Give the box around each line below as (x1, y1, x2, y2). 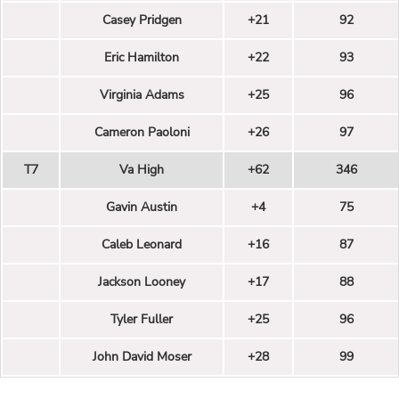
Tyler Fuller (110, 311, 173, 329)
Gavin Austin (106, 199, 177, 216)
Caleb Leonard (102, 236, 182, 254)
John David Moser (92, 348, 191, 366)
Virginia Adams (99, 86, 184, 104)
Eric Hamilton (104, 49, 179, 67)
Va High (119, 161, 164, 179)
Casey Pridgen (102, 12, 182, 29)
